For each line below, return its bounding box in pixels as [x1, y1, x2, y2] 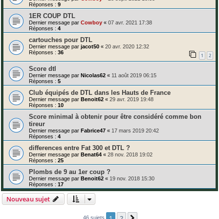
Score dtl [29, 65, 56, 72]
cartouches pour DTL [29, 36, 92, 44]
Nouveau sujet [6, 194, 50, 203]
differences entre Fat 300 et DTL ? [29, 144, 130, 152]
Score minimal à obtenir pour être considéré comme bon [29, 112, 201, 120]
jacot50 [81, 44, 99, 50]
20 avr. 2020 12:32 [105, 44, 149, 50]
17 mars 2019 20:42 [111, 127, 159, 133]
